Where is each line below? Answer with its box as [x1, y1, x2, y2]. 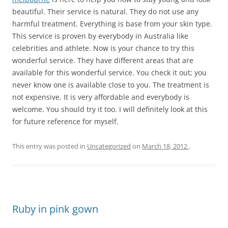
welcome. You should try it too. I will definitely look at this [12, 104, 208, 114]
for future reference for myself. [12, 116, 119, 126]
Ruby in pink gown [12, 202, 98, 216]
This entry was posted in [12, 141, 87, 151]
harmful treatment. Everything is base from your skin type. [12, 18, 212, 28]
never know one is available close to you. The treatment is [12, 79, 209, 90]
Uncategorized [87, 141, 131, 151]
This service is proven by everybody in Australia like [12, 31, 188, 41]
